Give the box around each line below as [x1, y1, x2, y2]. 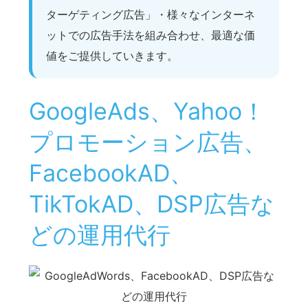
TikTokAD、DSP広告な [29, 190, 274, 219]
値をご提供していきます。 [46, 48, 178, 63]
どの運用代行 [29, 221, 170, 250]
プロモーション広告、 [29, 128, 267, 157]
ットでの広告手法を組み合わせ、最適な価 [46, 27, 255, 42]
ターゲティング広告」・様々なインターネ [46, 7, 255, 21]
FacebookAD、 [29, 159, 193, 188]
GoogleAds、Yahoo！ [29, 97, 265, 126]
